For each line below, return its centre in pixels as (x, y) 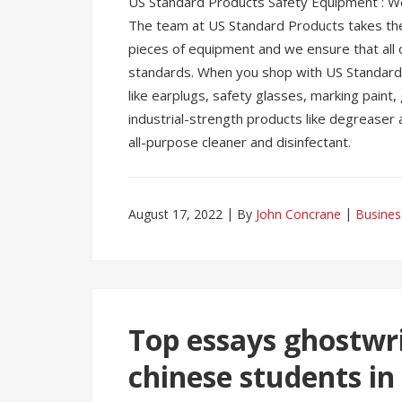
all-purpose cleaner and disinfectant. (240, 142)
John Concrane (298, 214)
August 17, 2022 (175, 214)
